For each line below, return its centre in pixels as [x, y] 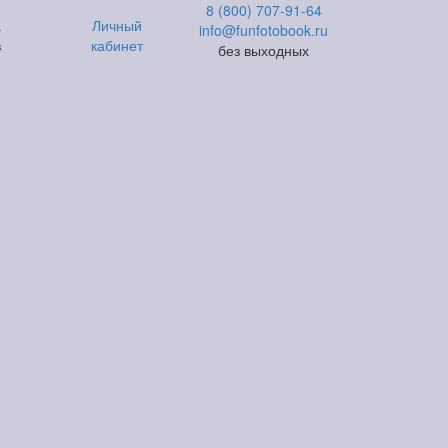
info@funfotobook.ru [263, 30]
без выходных [263, 50]
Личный [117, 25]
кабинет [117, 45]
